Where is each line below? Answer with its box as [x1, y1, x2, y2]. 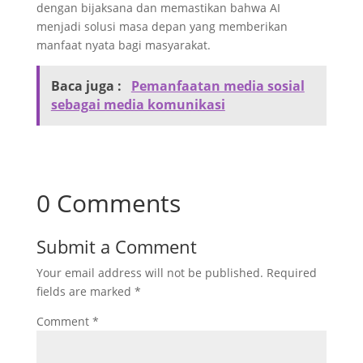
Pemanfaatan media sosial [130, 77, 305, 95]
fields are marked [36, 284, 135, 299]
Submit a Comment [36, 234, 197, 258]
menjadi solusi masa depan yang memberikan [36, 19, 288, 34]
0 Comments [36, 186, 181, 220]
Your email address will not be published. [36, 265, 263, 280]
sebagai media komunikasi [50, 96, 225, 113]
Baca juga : [50, 77, 125, 95]
